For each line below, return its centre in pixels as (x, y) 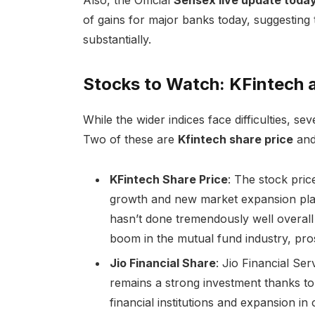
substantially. (117, 39)
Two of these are (130, 140)
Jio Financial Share (162, 263)
